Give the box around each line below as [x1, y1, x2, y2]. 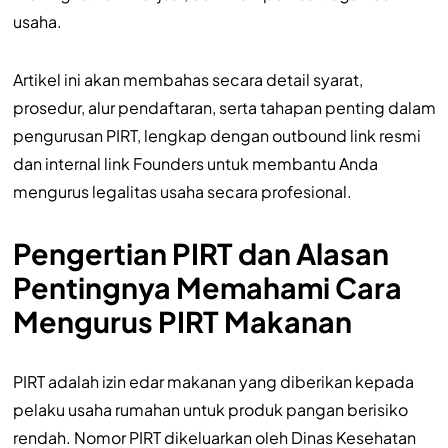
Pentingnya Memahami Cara [12, 268, 402, 305]
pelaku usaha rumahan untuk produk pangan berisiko [12, 398, 408, 420]
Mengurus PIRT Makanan [12, 302, 352, 339]
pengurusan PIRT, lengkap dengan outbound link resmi [12, 124, 421, 146]
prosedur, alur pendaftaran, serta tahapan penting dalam [12, 96, 436, 118]
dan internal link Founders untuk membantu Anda [12, 152, 378, 174]
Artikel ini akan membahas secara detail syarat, [12, 68, 363, 90]
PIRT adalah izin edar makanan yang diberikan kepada [12, 370, 414, 392]
